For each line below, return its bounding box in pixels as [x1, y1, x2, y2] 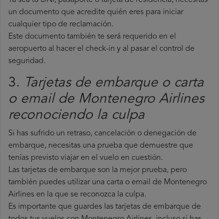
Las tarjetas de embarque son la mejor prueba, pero [8, 166, 187, 175]
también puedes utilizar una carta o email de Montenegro [8, 178, 207, 187]
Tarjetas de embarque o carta [24, 76, 204, 90]
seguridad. [8, 57, 45, 66]
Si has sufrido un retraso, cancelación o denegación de [8, 130, 197, 138]
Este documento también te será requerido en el [8, 33, 176, 41]
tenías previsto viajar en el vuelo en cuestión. [8, 154, 163, 162]
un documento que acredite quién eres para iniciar [8, 8, 183, 17]
